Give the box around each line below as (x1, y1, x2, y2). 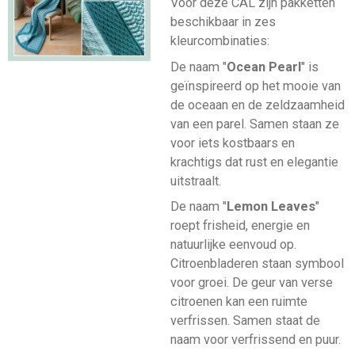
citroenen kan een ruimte (170, 293, 307, 309)
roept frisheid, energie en (170, 217, 310, 233)
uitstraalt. (170, 173, 221, 189)
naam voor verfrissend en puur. (170, 331, 341, 347)
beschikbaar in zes (170, 14, 276, 30)
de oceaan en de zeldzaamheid (170, 97, 345, 113)
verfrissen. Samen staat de (170, 312, 320, 328)
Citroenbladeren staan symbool (170, 255, 344, 271)
